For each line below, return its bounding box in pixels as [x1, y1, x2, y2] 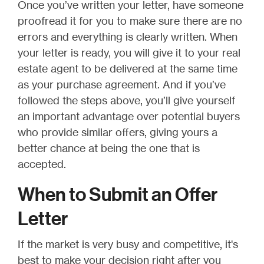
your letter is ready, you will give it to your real [18, 45, 240, 59]
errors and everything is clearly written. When [18, 29, 237, 43]
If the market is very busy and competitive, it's [18, 237, 238, 250]
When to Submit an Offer [18, 183, 217, 206]
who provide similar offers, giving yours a [18, 125, 217, 138]
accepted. [18, 157, 66, 170]
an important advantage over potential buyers [18, 109, 240, 123]
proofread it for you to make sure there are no [18, 14, 242, 27]
